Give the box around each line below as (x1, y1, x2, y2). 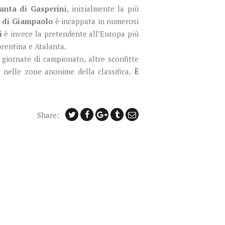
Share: (37, 109, 59, 120)
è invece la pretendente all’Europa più (2, 28, 139, 39)
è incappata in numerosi (53, 16, 139, 26)
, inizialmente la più (67, 3, 139, 14)
